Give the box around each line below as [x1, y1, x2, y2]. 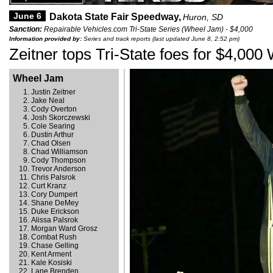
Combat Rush [31, 233, 77, 241]
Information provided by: [9, 35, 82, 42]
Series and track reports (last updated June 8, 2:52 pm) [82, 35, 239, 42]
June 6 [13, 11, 41, 21]
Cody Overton [31, 105, 77, 113]
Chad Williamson [31, 147, 88, 156]
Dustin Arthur [31, 130, 74, 139]
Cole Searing [31, 122, 75, 130]
